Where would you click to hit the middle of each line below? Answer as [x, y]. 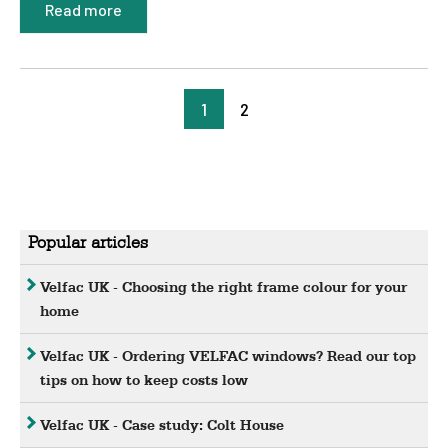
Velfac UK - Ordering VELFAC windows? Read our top [228, 356]
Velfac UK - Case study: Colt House [162, 425]
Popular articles [88, 242]
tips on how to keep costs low [144, 380]
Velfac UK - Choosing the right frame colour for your [223, 287]
